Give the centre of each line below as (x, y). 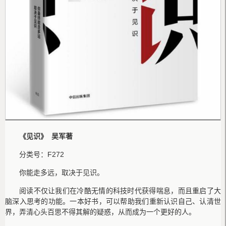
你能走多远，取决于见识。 (62, 173)
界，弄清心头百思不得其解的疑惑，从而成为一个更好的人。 (100, 212)
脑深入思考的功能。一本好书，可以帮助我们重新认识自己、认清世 (113, 202)
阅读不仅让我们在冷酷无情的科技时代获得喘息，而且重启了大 (120, 191)
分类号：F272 (42, 155)
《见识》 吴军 (42, 136)
